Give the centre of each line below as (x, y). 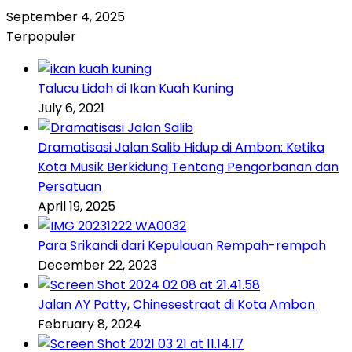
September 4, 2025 (66, 17)
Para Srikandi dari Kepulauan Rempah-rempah (182, 246)
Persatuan (70, 187)
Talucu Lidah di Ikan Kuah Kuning (136, 89)
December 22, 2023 (97, 266)
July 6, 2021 (71, 108)
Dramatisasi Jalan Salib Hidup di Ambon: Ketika (181, 148)
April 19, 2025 (77, 207)
